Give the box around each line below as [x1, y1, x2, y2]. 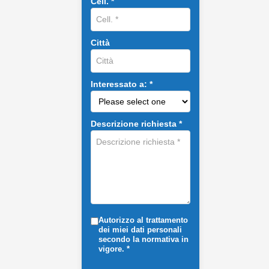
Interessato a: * [90, 79, 153, 89]
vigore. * [98, 244, 130, 253]
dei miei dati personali [98, 225, 182, 234]
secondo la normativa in [98, 234, 189, 244]
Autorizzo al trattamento [98, 215, 188, 225]
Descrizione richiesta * [90, 118, 182, 128]
